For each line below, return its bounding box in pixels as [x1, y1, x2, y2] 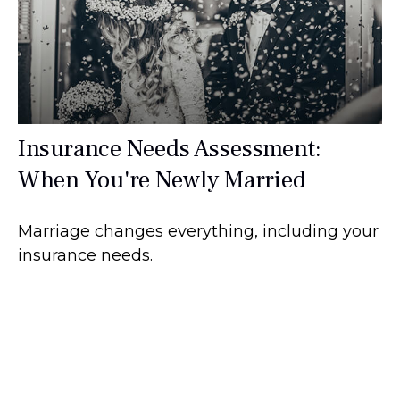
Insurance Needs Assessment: [18, 133, 321, 165]
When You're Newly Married [18, 164, 306, 196]
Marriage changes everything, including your [18, 221, 379, 242]
